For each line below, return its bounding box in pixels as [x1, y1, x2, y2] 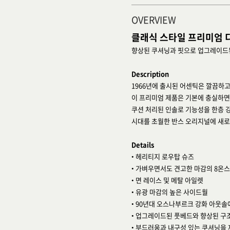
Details [131, 140, 154, 149]
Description [131, 69, 169, 79]
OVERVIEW [131, 13, 176, 27]
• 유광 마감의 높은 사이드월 [131, 187, 208, 197]
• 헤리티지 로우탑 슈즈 [131, 151, 194, 161]
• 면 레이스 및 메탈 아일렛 [131, 175, 203, 185]
